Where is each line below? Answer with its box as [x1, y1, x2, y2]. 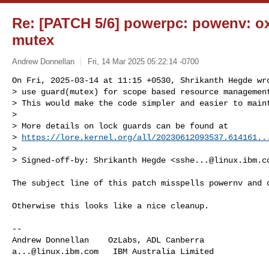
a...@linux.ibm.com [12, 246, 98, 256]
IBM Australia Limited [98, 246, 214, 256]
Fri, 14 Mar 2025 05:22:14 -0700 [87, 56, 199, 66]
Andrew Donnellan [12, 56, 74, 66]
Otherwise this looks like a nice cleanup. [12, 201, 209, 211]
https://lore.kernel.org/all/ [22, 132, 156, 142]
